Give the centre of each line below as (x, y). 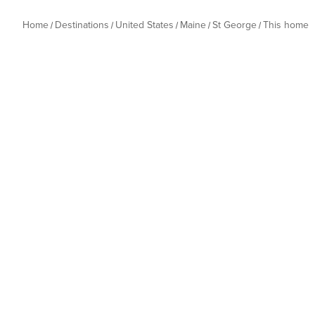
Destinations (82, 25)
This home (286, 25)
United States (144, 25)
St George (234, 25)
